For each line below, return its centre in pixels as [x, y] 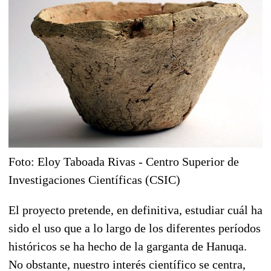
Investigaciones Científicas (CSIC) [94, 179]
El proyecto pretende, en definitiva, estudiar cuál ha [135, 210]
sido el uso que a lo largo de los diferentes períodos [135, 228]
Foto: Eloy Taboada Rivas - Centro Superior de [124, 161]
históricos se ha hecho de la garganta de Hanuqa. [128, 246]
